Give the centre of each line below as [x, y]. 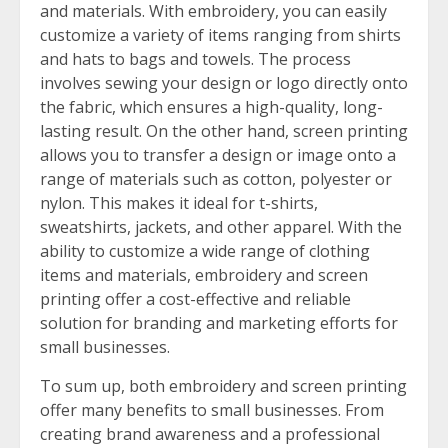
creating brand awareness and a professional [210, 433]
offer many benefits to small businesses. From [212, 409]
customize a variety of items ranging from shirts [220, 34]
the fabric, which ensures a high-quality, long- [211, 106]
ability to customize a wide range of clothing [205, 250]
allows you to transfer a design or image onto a [218, 154]
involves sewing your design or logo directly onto [224, 82]
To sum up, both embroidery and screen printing [223, 385]
